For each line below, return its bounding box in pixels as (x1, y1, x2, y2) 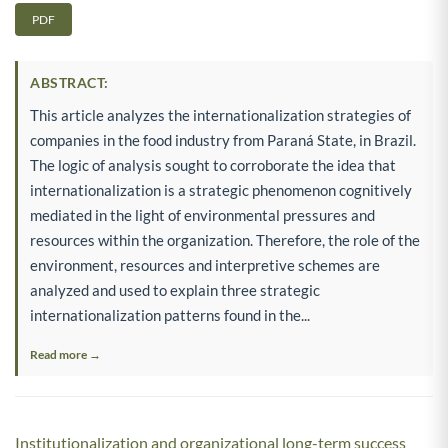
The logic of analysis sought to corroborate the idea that (30, 155, 396, 174)
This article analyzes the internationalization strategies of (30, 105, 411, 124)
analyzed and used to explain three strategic (30, 280, 320, 299)
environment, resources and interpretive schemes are (30, 255, 380, 274)
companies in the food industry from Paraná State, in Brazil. (30, 130, 416, 149)
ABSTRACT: (30, 73, 109, 91)
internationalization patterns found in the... (30, 305, 310, 324)
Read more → (30, 346, 101, 362)
